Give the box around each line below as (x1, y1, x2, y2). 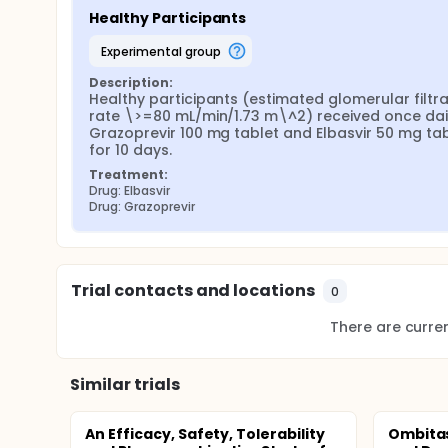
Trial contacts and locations (71, 279, 316, 302)
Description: (89, 74, 173, 91)
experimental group (106, 42, 221, 60)
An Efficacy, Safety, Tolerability (85, 424, 326, 444)
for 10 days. (89, 140, 172, 160)
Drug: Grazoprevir (89, 198, 195, 215)
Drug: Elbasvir (89, 182, 170, 199)
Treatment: (89, 166, 168, 183)
